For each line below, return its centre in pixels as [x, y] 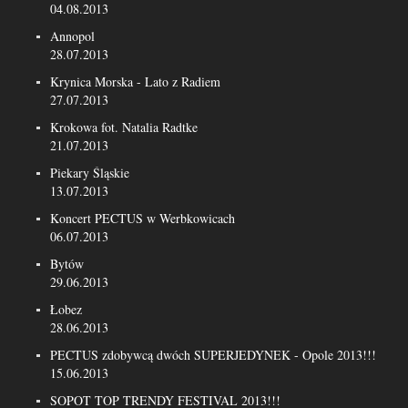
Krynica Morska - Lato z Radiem [135, 82]
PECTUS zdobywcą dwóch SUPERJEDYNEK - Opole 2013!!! [213, 355]
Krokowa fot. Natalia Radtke [124, 127]
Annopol [72, 36]
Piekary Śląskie [90, 173]
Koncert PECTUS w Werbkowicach [143, 218]
